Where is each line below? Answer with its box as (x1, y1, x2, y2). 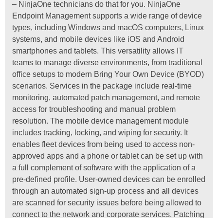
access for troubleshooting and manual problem (12, 105, 176, 113)
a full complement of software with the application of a (12, 163, 196, 172)
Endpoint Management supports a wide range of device (12, 11, 202, 20)
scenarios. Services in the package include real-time (12, 81, 192, 90)
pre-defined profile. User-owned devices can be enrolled (12, 175, 205, 183)
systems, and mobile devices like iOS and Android (12, 35, 184, 43)
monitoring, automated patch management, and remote (12, 93, 200, 102)
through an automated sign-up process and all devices (12, 186, 199, 195)
